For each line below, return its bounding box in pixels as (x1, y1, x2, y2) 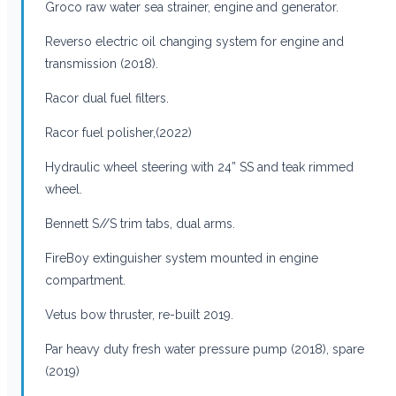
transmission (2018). (45, 56, 158, 71)
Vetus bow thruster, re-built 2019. (45, 307, 233, 322)
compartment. (45, 272, 126, 287)
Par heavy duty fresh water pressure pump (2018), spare (45, 341, 364, 356)
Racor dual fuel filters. (45, 90, 169, 105)
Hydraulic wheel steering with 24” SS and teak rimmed (45, 159, 354, 174)
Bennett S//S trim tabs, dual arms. (45, 216, 235, 231)
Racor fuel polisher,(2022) (45, 125, 192, 140)
